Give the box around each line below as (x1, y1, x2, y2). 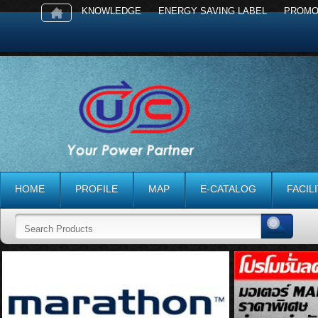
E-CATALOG (200, 183, 257, 195)
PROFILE (75, 183, 119, 195)
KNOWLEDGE (82, 5, 141, 16)
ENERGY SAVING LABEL (158, 5, 267, 16)
